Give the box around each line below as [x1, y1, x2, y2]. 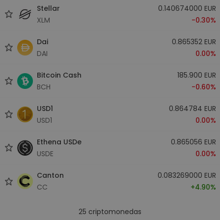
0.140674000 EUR [158, 3, 216, 13]
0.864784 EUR [168, 103, 216, 113]
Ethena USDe [37, 137, 82, 147]
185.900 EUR [177, 70, 216, 80]
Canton [37, 170, 64, 180]
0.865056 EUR [170, 137, 216, 147]
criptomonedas [86, 207, 141, 217]
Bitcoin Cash [37, 70, 82, 80]
